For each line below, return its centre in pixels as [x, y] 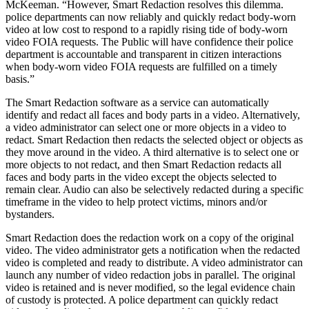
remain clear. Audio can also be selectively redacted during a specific [154, 189]
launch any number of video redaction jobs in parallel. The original [150, 275]
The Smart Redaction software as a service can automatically [137, 102]
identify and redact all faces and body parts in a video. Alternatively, [153, 115]
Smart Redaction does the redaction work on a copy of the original [150, 238]
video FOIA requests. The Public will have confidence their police [149, 42]
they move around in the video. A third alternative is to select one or [152, 152]
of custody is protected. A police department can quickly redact [142, 300]
